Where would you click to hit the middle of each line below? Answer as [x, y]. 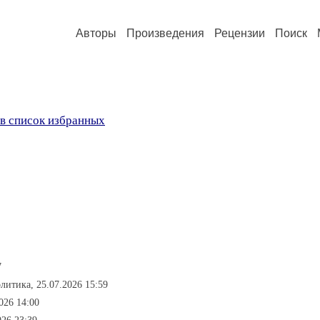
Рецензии [240, 33]
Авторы [96, 33]
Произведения [165, 33]
